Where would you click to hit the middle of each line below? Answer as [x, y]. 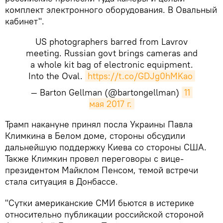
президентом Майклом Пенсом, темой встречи [102, 170]
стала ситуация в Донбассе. [61, 181]
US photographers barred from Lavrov [111, 41]
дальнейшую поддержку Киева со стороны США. [106, 147]
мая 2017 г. [110, 104]
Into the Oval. [56, 76]
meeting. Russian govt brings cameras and [111, 53]
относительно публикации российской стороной [104, 214]
